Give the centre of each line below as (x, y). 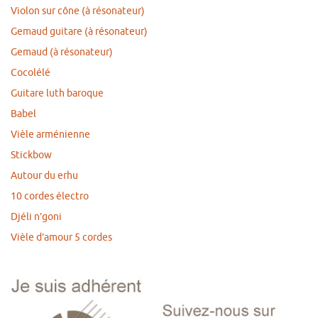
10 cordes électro (50, 197)
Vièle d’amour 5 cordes (61, 238)
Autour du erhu (44, 176)
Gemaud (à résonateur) (62, 53)
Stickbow (31, 155)
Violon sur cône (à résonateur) (78, 11)
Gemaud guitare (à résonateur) (79, 32)
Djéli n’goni (36, 217)
